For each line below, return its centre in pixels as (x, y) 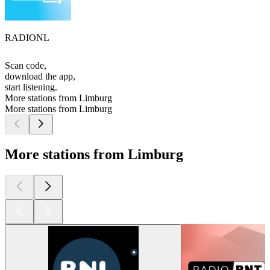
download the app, (40, 77)
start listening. (31, 87)
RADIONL (27, 38)
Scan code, (26, 66)
